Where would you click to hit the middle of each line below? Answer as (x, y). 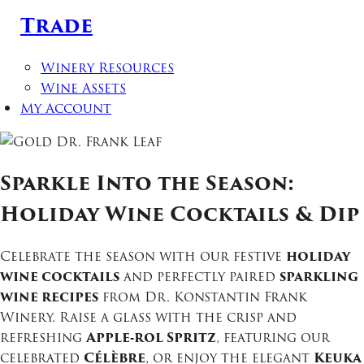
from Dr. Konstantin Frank (203, 297)
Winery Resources (107, 68)
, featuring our (273, 338)
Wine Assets (83, 89)
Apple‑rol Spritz (151, 338)
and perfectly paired (199, 277)
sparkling (319, 277)
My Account (66, 109)
